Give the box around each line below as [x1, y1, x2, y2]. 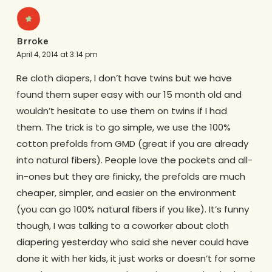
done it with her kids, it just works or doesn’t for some [16, 252, 256, 265]
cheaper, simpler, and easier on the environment [16, 186, 236, 200]
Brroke [16, 35, 49, 47]
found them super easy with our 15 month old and [16, 88, 242, 101]
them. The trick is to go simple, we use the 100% [16, 121, 231, 134]
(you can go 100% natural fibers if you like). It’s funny [16, 203, 249, 216]
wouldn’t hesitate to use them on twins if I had [16, 104, 227, 118]
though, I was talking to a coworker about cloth [16, 219, 229, 233]
